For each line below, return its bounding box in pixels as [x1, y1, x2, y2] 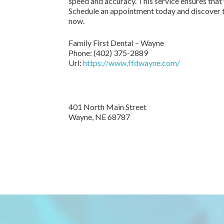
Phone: [68, 48, 93, 57]
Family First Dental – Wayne [68, 38, 164, 47]
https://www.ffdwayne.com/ [83, 58, 180, 67]
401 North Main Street [68, 102, 146, 111]
